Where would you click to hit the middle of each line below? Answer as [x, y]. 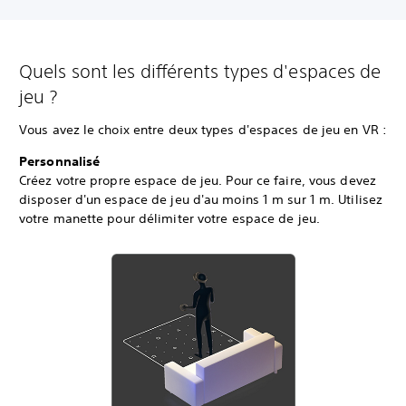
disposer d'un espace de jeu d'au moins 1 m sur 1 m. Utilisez [201, 199]
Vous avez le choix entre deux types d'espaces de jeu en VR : [203, 130]
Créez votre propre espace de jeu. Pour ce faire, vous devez [198, 180]
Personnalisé [60, 161]
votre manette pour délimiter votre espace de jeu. [169, 218]
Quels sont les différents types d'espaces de [200, 71]
